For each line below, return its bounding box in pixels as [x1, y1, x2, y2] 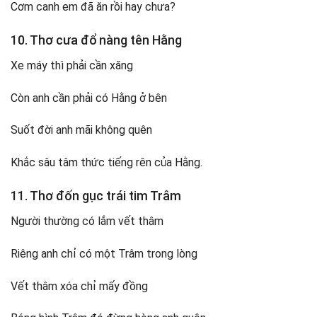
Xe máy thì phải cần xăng [11, 58, 133, 72]
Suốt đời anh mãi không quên [11, 123, 152, 137]
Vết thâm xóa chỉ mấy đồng [11, 279, 148, 293]
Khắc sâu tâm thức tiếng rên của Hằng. [11, 156, 202, 170]
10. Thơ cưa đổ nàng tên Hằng [11, 32, 182, 47]
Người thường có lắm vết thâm [11, 214, 163, 228]
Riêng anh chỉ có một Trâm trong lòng [11, 246, 197, 260]
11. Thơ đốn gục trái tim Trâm [11, 188, 181, 203]
